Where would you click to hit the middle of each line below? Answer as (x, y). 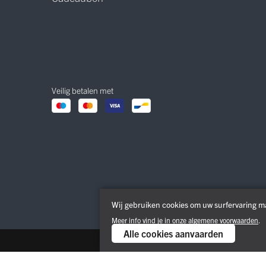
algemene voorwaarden (223, 220)
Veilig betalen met (83, 90)
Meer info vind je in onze (150, 220)
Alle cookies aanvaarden (173, 233)
